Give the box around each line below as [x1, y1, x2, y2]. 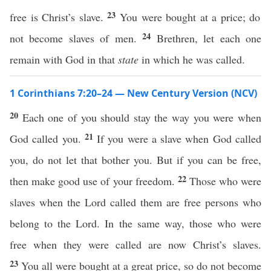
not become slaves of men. [10, 31, 143, 45]
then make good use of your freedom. [10, 174, 178, 188]
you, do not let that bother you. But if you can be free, [10, 152, 261, 167]
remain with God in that [10, 52, 118, 67]
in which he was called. [139, 52, 245, 67]
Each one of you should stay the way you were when [22, 110, 262, 125]
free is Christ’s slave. [10, 10, 108, 24]
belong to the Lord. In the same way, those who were [10, 216, 261, 230]
